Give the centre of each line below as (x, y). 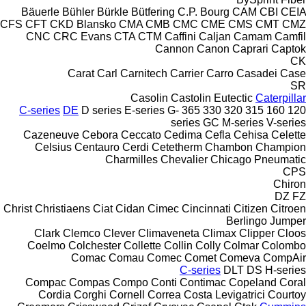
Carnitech (144, 73)
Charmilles (131, 159)
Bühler (78, 12)
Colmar (241, 245)
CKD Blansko (83, 24)
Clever (119, 233)
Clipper (257, 233)
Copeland (253, 282)
